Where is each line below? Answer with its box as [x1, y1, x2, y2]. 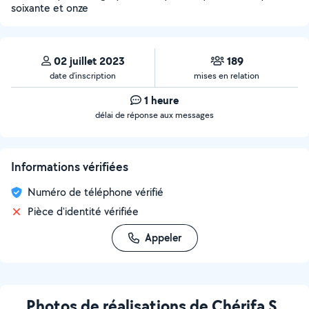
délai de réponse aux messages [95, 109, 214, 121]
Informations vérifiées [11, 159, 128, 175]
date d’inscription [50, 70, 116, 81]
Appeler [144, 230, 181, 245]
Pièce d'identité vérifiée [28, 204, 139, 219]
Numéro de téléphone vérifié [28, 185, 163, 199]
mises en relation [194, 70, 259, 81]
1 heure [144, 92, 179, 108]
